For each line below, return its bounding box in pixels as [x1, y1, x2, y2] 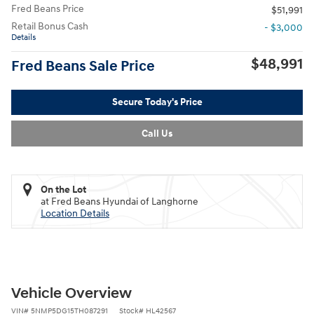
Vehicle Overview [11, 284, 132, 303]
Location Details [41, 207, 109, 219]
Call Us [142, 127, 172, 139]
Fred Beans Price [11, 2, 84, 15]
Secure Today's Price [111, 96, 203, 109]
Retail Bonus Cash [11, 20, 88, 32]
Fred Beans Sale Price [11, 57, 155, 76]
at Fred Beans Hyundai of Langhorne [41, 195, 198, 207]
